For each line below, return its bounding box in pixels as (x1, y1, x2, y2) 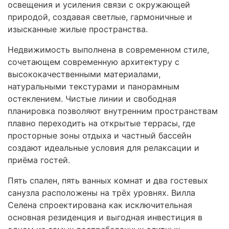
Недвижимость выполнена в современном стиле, (8, 44, 209, 55)
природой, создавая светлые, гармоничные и (8, 12, 192, 22)
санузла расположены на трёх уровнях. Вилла (8, 188, 195, 198)
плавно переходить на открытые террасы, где (8, 118, 195, 128)
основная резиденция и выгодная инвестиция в (8, 212, 202, 222)
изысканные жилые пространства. (8, 24, 148, 34)
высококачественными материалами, (8, 69, 161, 79)
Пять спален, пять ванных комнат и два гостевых (8, 175, 208, 186)
